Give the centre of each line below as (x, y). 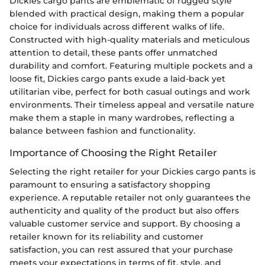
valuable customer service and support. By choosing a (125, 224)
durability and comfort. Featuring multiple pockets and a (131, 66)
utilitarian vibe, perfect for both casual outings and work (130, 92)
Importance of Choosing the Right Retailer (113, 153)
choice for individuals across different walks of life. (117, 27)
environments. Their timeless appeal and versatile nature (132, 105)
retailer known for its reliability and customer (106, 237)
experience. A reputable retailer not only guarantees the (130, 198)
